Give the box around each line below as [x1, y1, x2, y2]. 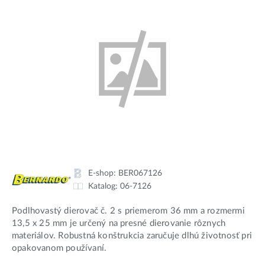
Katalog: [88, 181, 120, 190]
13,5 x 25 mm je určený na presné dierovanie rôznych [12, 218, 226, 228]
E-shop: [88, 168, 118, 177]
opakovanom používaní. [12, 243, 107, 253]
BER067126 [118, 168, 162, 177]
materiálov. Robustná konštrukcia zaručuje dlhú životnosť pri [12, 231, 253, 240]
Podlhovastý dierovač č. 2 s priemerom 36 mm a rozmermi [12, 206, 245, 215]
